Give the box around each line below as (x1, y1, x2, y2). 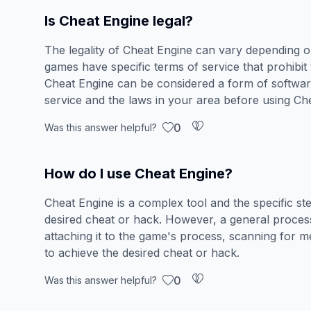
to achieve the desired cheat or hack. (44, 246, 239, 260)
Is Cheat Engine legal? (44, 12, 193, 29)
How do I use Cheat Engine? (44, 165, 233, 182)
